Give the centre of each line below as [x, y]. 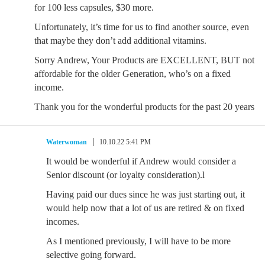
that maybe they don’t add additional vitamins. [120, 41]
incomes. [63, 222]
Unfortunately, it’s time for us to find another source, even [142, 27]
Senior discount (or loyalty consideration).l [125, 175]
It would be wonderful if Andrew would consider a [141, 161]
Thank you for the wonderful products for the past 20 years [144, 107]
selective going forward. [91, 255]
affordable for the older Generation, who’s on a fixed [132, 74]
